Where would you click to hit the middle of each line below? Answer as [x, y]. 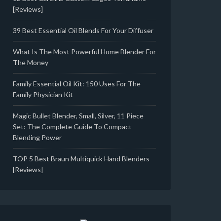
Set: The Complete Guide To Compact [72, 127]
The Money [31, 62]
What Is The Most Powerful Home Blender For [84, 52]
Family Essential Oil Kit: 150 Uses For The [77, 84]
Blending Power [37, 137]
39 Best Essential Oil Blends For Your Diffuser [83, 30]
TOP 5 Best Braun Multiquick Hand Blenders [81, 159]
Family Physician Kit [43, 94]
